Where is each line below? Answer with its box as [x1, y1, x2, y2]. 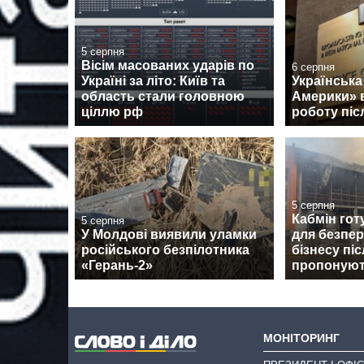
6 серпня [292, 60, 335, 73]
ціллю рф [81, 104, 143, 119]
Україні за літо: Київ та [81, 73, 225, 88]
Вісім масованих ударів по [81, 58, 254, 72]
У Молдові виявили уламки [81, 227, 257, 241]
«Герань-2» [81, 258, 153, 272]
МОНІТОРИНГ [263, 331, 340, 344]
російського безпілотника [81, 242, 249, 257]
